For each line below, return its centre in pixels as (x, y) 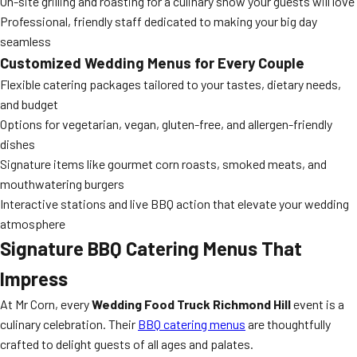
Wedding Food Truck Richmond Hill (191, 304)
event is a (318, 304)
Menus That (251, 248)
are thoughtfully (288, 324)
